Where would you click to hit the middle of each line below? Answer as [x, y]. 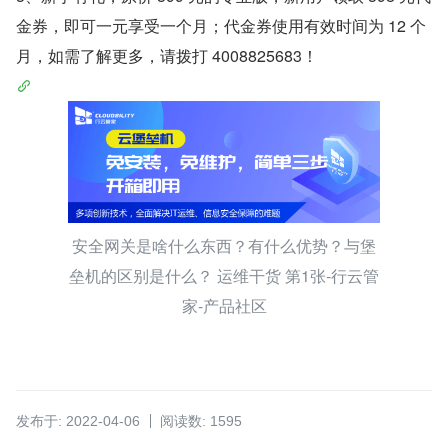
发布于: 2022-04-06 [78, 421]
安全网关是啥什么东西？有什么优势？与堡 [224, 246]
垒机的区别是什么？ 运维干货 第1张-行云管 [224, 276]
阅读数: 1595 [201, 421]
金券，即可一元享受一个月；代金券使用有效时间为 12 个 [221, 26]
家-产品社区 [224, 306]
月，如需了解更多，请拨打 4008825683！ [167, 56]
